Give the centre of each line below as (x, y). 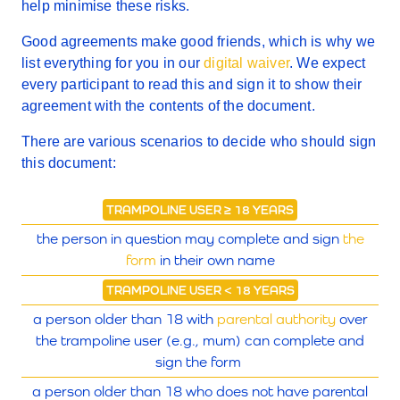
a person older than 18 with (125, 319)
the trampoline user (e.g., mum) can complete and (200, 341)
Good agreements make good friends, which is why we (199, 42)
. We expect (328, 63)
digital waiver (247, 63)
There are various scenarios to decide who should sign (199, 142)
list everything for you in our (113, 63)
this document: (69, 163)
